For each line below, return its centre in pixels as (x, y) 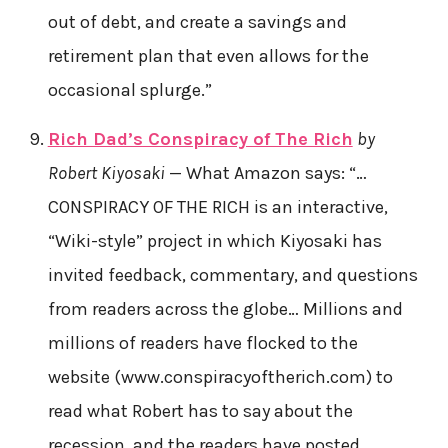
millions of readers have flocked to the (202, 342)
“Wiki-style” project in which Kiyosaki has (214, 240)
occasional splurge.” (129, 89)
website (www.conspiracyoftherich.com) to (220, 376)
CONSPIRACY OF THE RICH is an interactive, (217, 206)
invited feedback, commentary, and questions (232, 274)
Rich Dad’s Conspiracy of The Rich (200, 138)
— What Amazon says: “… (267, 172)
